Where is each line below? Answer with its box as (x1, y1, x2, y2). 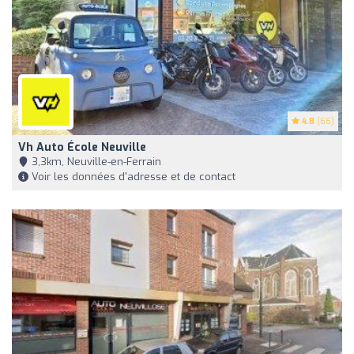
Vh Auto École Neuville (18, 140, 146, 156)
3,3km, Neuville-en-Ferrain (28, 155, 161, 169)
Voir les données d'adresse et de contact (28, 170, 235, 184)
